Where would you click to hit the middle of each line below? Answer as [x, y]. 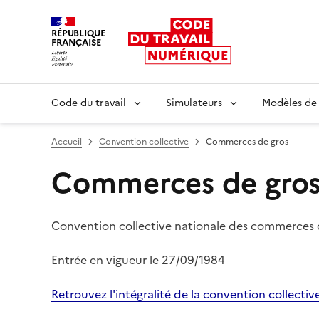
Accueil [67, 141]
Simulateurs [194, 103]
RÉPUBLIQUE [78, 33]
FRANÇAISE [76, 42]
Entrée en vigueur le [105, 260]
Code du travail [89, 103]
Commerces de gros [247, 141]
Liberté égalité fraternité [117, 74]
